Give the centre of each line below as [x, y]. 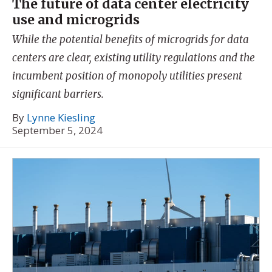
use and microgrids [76, 19]
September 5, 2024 [57, 131]
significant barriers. [58, 94]
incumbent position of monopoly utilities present [127, 76]
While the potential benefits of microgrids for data [131, 39]
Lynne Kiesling [61, 118]
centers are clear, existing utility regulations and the [134, 57]
